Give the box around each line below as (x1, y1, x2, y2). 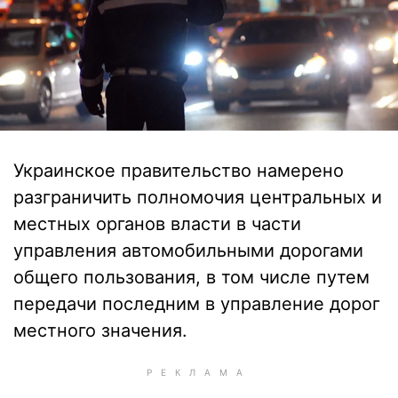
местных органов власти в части (13, 213, 301, 235)
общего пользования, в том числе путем (13, 267, 370, 288)
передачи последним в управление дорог (13, 293, 380, 314)
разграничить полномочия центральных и (13, 187, 382, 208)
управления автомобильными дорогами (13, 240, 363, 261)
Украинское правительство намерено (13, 160, 344, 181)
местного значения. (13, 320, 187, 341)
